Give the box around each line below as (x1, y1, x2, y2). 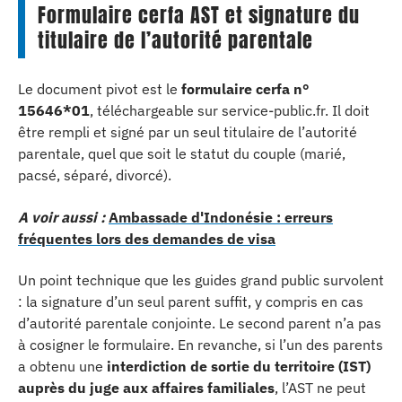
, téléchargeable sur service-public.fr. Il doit (90, 101, 370, 119)
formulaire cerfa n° (181, 80, 310, 98)
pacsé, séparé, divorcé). (18, 166, 171, 184)
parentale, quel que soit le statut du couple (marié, (18, 144, 345, 162)
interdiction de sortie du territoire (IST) (107, 357, 371, 375)
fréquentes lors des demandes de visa (18, 229, 275, 248)
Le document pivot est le (18, 80, 181, 98)
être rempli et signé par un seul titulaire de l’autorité (18, 123, 357, 141)
